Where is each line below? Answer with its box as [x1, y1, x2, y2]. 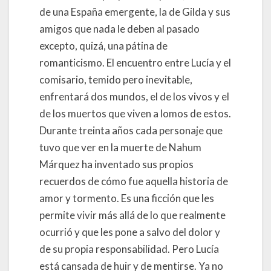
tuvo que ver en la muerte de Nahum [39, 141, 201, 154]
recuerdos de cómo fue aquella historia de [39, 175, 228, 188]
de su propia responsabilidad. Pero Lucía [39, 243, 219, 255]
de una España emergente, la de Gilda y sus [39, 5, 230, 18]
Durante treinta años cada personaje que [39, 124, 223, 137]
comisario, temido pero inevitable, [39, 73, 192, 86]
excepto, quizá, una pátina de [39, 39, 168, 52]
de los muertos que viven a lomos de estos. [39, 107, 231, 120]
